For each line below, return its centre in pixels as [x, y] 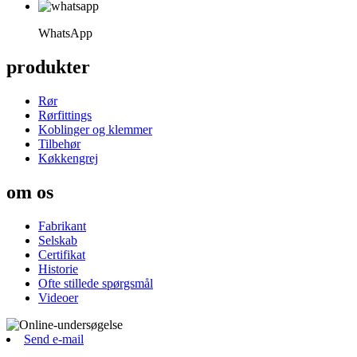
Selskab [58, 240]
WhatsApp [65, 33]
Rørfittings [65, 115]
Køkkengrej [68, 158]
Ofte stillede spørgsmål [96, 283]
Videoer [58, 297]
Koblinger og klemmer [95, 129]
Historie [58, 269]
